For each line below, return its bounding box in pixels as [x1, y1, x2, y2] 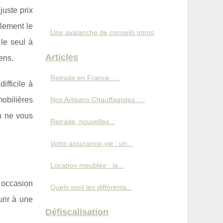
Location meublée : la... [50, 161, 124, 169]
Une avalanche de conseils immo [50, 28, 154, 36]
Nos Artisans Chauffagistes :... [50, 96, 145, 104]
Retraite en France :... [50, 74, 119, 82]
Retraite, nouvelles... [50, 117, 115, 125]
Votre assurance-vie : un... [50, 139, 133, 147]
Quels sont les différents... [50, 183, 132, 191]
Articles [45, 52, 78, 62]
